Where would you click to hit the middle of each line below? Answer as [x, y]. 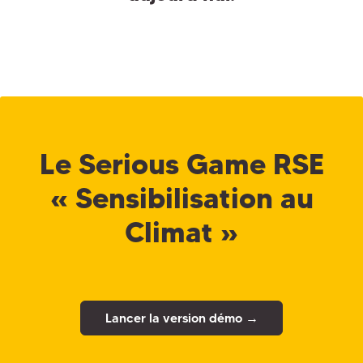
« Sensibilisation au [181, 199]
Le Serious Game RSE [181, 164]
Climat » [181, 233]
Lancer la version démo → [181, 318]
